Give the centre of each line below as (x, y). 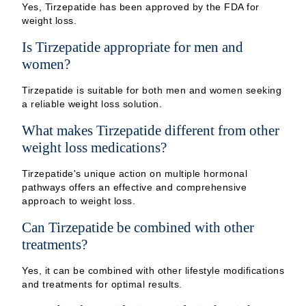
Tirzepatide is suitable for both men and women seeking (152, 90)
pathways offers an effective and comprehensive (134, 187)
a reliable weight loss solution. (92, 103)
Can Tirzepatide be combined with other (138, 227)
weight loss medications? (94, 147)
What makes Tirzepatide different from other (151, 130)
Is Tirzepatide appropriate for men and (133, 46)
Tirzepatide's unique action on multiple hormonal (135, 173)
